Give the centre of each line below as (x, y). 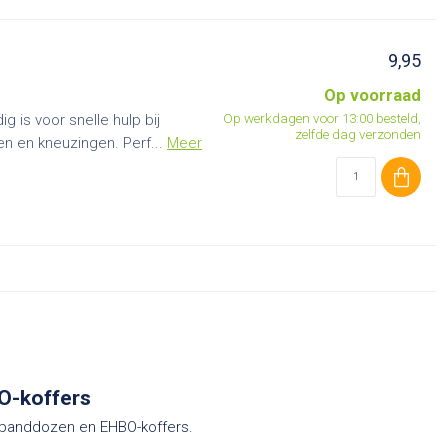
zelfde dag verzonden (358, 134)
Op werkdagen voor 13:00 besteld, (322, 118)
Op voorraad (372, 95)
